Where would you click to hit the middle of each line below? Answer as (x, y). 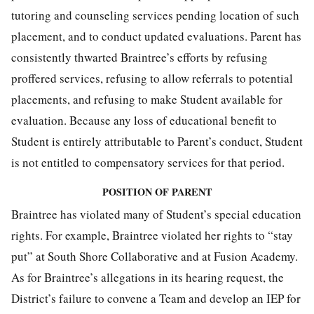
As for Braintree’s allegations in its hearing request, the (148, 278)
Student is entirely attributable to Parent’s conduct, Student (157, 142)
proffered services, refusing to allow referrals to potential (152, 78)
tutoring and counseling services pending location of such (155, 15)
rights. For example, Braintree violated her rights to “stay (152, 235)
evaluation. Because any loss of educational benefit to (144, 121)
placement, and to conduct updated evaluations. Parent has (156, 36)
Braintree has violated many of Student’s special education (156, 214)
